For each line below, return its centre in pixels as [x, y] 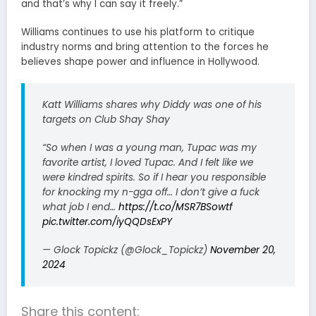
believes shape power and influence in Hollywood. [140, 62]
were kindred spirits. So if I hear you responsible [154, 177]
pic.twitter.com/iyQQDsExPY [107, 221]
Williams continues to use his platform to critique [138, 32]
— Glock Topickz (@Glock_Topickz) [126, 250]
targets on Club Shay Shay [106, 119]
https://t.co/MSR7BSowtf [175, 207]
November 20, [243, 250]
